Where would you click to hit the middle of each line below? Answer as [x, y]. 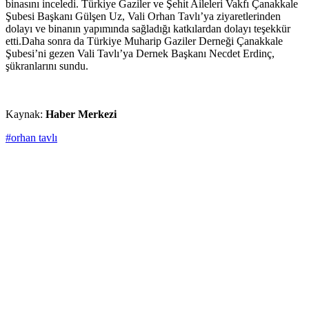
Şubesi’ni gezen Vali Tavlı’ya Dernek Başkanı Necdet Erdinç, [140, 54]
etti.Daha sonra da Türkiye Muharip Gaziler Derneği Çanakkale [144, 41]
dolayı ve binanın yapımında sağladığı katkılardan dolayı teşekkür [148, 29]
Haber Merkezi [81, 114]
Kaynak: [26, 114]
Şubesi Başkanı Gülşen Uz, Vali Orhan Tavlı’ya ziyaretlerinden [143, 17]
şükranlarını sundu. [50, 66]
